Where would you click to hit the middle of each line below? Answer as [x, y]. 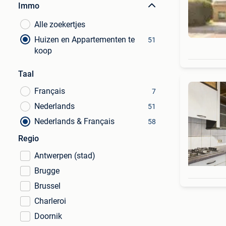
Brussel [47, 186]
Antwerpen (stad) [65, 156]
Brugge [47, 171]
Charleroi [50, 201]
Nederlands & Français [74, 121]
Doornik [48, 216]
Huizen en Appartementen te [84, 40]
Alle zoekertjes [60, 24]
